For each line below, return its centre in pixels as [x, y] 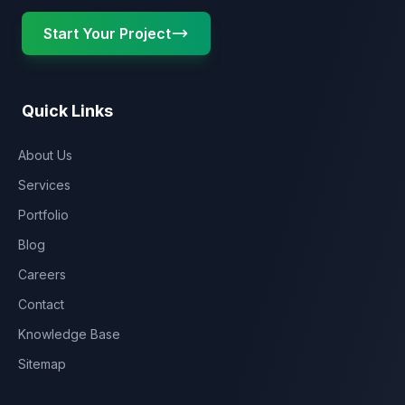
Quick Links [67, 111]
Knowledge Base [69, 334]
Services [44, 185]
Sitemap [42, 364]
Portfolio [43, 215]
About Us [45, 155]
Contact [41, 304]
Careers [42, 274]
